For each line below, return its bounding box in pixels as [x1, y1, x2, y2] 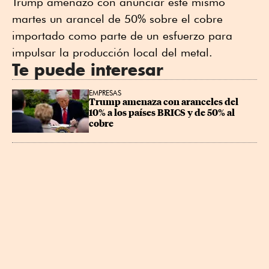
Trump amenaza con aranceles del [89, 97, 240, 108]
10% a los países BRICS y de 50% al [89, 107, 237, 119]
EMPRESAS [89, 88, 121, 98]
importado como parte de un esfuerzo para [12, 29, 232, 43]
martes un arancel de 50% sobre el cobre [12, 12, 223, 26]
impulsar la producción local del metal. [12, 46, 213, 59]
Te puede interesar [12, 59, 163, 80]
